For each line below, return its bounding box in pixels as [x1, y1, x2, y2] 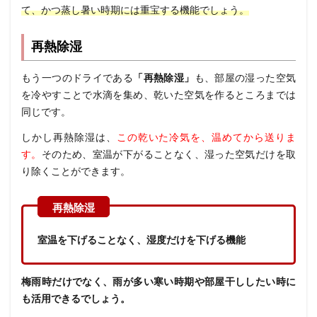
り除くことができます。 [21, 164, 130, 177]
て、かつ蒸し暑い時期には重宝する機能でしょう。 [21, 3, 249, 16]
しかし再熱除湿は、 [21, 130, 117, 143]
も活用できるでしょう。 [21, 292, 130, 304]
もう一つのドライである [21, 71, 134, 83]
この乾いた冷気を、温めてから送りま [116, 130, 296, 143]
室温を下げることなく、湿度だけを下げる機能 [38, 233, 246, 246]
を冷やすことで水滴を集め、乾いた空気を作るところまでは [21, 88, 296, 100]
